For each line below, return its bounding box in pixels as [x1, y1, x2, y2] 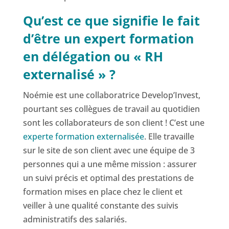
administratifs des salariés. [22, 214, 127, 225]
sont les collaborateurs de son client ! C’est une [22, 117, 204, 129]
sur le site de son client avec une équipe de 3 [22, 145, 195, 156]
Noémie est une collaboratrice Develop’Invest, [22, 89, 200, 101]
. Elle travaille [144, 131, 194, 143]
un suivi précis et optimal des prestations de [22, 172, 194, 184]
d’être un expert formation [22, 30, 194, 48]
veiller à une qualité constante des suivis [22, 200, 178, 212]
